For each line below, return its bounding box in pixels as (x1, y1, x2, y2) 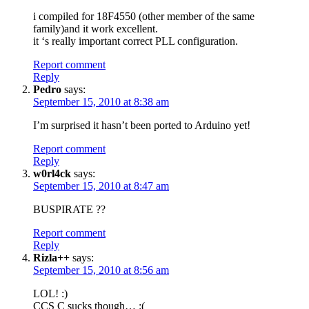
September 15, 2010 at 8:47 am (33, 179, 169, 192)
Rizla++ (33, 251, 70, 263)
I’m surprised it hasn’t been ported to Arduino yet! (33, 119, 250, 131)
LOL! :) (33, 287, 68, 299)
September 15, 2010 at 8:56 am (33, 263, 169, 276)
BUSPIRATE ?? (33, 203, 106, 215)
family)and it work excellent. (33, 22, 158, 34)
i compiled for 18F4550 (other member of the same (33, 10, 255, 22)
